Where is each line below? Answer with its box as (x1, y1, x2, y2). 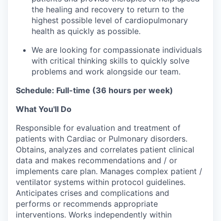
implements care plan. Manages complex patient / (16, 166, 202, 176)
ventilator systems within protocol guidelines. (16, 177, 185, 187)
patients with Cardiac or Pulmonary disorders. (16, 134, 187, 144)
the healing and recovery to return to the (32, 4, 184, 14)
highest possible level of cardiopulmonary (32, 15, 188, 25)
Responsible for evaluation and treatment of (16, 123, 181, 133)
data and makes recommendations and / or (16, 155, 177, 165)
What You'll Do (16, 104, 72, 114)
